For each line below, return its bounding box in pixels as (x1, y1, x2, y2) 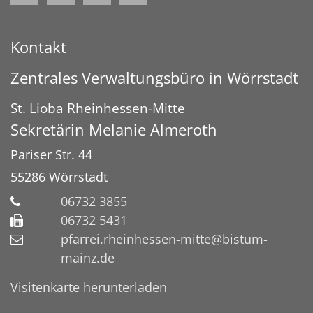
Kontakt (10, 36, 66, 57)
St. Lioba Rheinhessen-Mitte (10, 98, 185, 117)
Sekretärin (10, 119, 89, 140)
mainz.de (61, 249, 115, 266)
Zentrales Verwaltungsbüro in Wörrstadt (10, 67, 298, 88)
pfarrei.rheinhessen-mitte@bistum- (61, 230, 268, 247)
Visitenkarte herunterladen (10, 278, 167, 296)
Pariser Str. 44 (10, 145, 92, 163)
